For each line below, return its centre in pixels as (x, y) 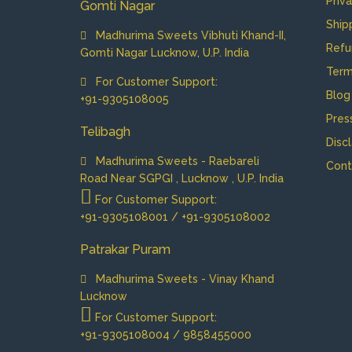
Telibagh (105, 131)
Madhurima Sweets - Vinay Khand (180, 279)
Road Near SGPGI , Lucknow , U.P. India (182, 178)
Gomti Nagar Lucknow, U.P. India (165, 52)
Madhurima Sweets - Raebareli (173, 161)
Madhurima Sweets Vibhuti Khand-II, (186, 35)
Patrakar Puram (125, 249)
